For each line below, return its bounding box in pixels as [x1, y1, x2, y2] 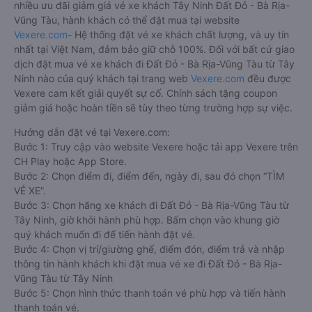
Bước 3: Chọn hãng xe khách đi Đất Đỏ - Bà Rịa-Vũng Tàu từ [14, 199, 289, 211]
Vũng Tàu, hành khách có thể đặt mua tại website [14, 14, 240, 26]
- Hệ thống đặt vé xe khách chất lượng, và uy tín [68, 29, 289, 40]
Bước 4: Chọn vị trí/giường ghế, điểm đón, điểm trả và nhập [14, 243, 285, 255]
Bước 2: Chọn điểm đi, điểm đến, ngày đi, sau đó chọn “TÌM [14, 170, 284, 182]
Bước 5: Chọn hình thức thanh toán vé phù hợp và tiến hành [14, 287, 286, 299]
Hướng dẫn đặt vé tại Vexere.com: [14, 126, 170, 138]
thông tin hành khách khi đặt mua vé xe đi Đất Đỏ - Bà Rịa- [14, 258, 282, 270]
